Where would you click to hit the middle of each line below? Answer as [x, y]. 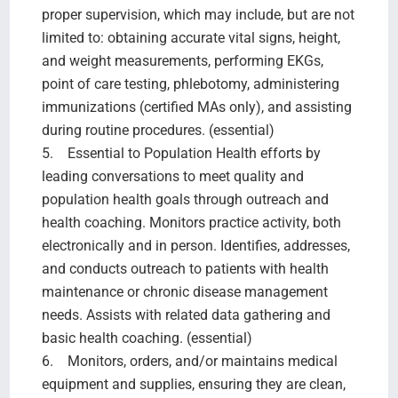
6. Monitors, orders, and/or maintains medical [189, 361]
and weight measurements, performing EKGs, [182, 60]
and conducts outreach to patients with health [185, 268]
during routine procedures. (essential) [158, 130]
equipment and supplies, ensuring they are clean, [193, 384]
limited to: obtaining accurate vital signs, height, [191, 37]
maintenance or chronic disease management [184, 291]
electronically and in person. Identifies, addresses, [195, 245]
